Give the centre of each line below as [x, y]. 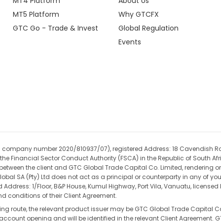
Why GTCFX [138, 14]
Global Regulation [148, 28]
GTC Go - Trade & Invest [56, 28]
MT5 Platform [36, 14]
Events [129, 42]
